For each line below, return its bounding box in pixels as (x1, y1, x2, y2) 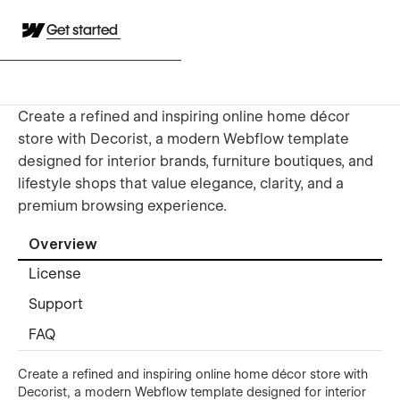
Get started (46, 21, 121, 38)
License (29, 265, 81, 283)
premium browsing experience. (18, 196, 227, 214)
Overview (29, 236, 97, 254)
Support (29, 296, 83, 313)
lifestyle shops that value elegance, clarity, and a (18, 174, 344, 192)
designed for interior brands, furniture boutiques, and (18, 152, 373, 170)
